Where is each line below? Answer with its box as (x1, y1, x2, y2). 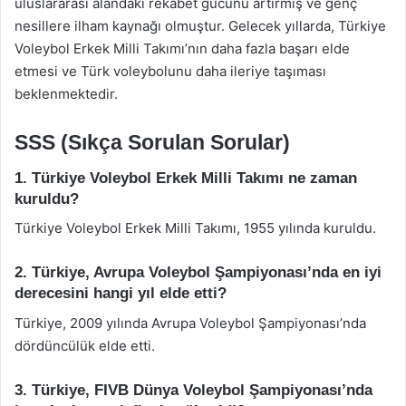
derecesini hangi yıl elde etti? (14, 285, 227, 302)
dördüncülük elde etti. (14, 336, 155, 354)
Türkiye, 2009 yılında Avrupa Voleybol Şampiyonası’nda (14, 314, 366, 332)
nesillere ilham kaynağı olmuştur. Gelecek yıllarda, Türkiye (14, 17, 386, 34)
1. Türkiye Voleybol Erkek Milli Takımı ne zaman (14, 169, 357, 187)
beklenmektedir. (14, 85, 118, 102)
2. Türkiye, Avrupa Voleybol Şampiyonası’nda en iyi (14, 264, 382, 281)
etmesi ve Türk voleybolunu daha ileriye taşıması (14, 63, 326, 80)
